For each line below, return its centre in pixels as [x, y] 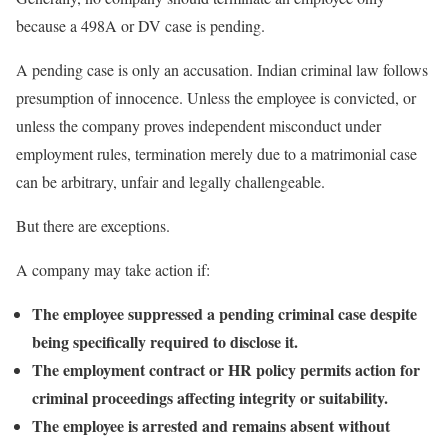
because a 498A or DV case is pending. [140, 25]
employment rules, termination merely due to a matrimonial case [216, 153]
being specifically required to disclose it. [165, 341]
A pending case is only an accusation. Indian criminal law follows [222, 69]
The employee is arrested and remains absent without [211, 425]
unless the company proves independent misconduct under [198, 125]
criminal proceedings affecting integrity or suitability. [210, 397]
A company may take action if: [113, 269]
